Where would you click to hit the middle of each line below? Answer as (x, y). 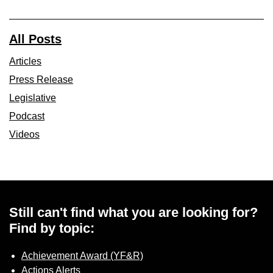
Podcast (27, 116)
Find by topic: (52, 228)
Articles (25, 61)
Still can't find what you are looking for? (133, 212)
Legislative (33, 97)
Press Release (41, 79)
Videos (24, 134)
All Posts (35, 39)
